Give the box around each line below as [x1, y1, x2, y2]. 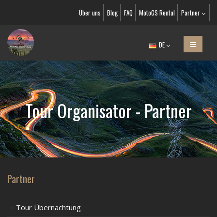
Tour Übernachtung [16, 202, 81, 212]
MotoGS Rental [139, 8, 175, 17]
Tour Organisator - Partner [25, 97, 192, 123]
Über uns [79, 8, 101, 17]
